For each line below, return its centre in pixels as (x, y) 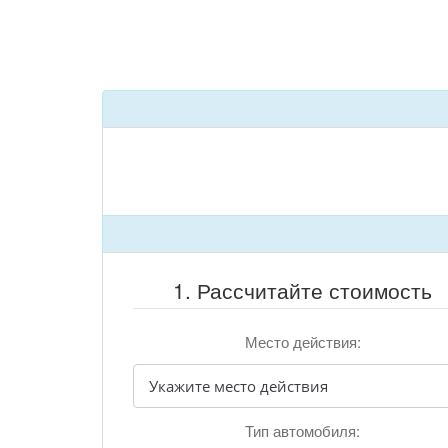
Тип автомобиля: (303, 430)
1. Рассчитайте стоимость (303, 290)
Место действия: (302, 341)
